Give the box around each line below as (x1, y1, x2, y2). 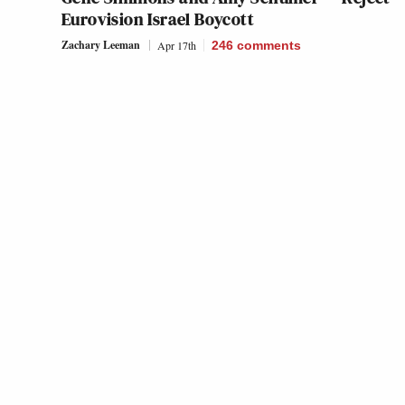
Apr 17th (157, 38, 196, 53)
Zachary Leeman (61, 37, 140, 53)
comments (237, 38, 301, 53)
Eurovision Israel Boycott (61, 6, 254, 33)
